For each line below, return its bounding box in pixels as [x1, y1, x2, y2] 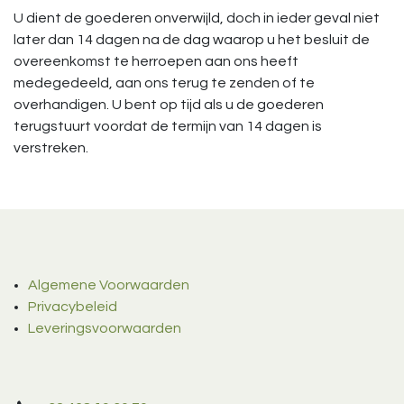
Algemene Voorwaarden [28, 278, 189, 293]
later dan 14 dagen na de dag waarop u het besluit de [14, 32, 370, 47]
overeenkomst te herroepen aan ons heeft [14, 54, 298, 69]
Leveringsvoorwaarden [28, 321, 181, 336]
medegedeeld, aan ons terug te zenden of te [14, 76, 315, 90]
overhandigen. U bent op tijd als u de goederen [14, 97, 324, 112]
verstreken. [14, 141, 88, 155]
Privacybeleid [28, 299, 117, 315]
